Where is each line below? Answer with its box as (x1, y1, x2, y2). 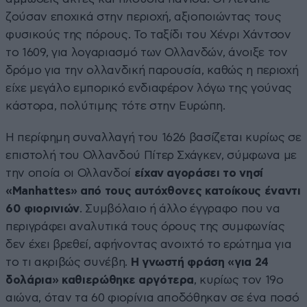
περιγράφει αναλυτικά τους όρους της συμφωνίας (5, 220, 285, 232)
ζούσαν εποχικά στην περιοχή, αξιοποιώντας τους (5, 10, 282, 23)
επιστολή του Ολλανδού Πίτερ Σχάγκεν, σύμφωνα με (5, 149, 297, 161)
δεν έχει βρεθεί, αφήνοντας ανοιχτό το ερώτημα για (5, 238, 292, 250)
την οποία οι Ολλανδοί (5, 167, 134, 179)
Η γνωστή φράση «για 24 (130, 256, 269, 268)
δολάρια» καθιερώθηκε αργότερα (5, 273, 195, 286)
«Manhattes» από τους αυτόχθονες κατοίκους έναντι (5, 184, 301, 197)
